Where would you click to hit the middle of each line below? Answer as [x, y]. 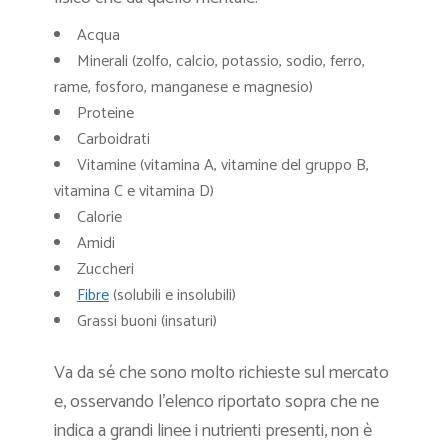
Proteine [105, 114]
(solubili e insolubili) [172, 296]
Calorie [99, 218]
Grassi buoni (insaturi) [147, 322]
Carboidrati [113, 140]
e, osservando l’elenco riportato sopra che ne [216, 402]
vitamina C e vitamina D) [134, 192]
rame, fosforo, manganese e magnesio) [183, 88]
